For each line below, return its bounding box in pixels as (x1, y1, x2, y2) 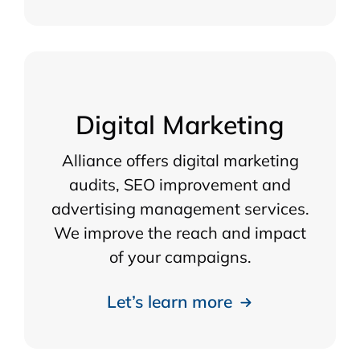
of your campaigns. (108, 246, 252, 267)
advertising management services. (51, 198, 309, 219)
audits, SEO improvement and (69, 174, 291, 194)
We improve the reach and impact (54, 222, 306, 243)
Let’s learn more (106, 290, 232, 312)
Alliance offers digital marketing (61, 149, 299, 170)
